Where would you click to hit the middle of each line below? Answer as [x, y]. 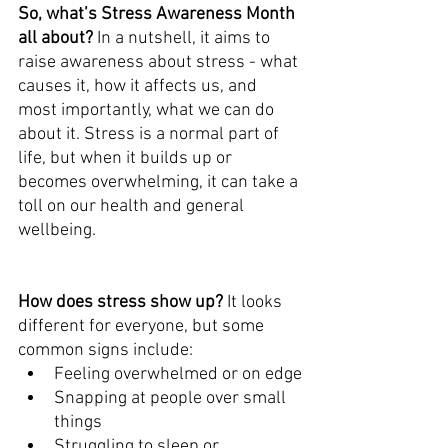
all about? [57, 38]
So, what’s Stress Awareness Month [158, 14]
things [78, 422]
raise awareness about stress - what [160, 62]
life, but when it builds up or [127, 158]
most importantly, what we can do [148, 110]
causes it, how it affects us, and [139, 86]
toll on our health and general [133, 206]
